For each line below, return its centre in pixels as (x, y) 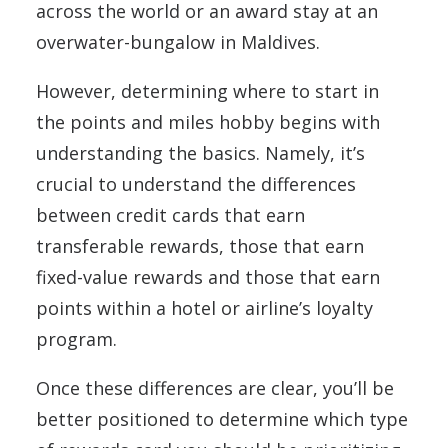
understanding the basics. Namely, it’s (200, 153)
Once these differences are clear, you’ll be (215, 388)
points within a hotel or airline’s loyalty (204, 308)
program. (76, 339)
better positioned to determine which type (222, 419)
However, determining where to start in (207, 91)
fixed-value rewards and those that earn (208, 277)
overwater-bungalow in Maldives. (178, 42)
